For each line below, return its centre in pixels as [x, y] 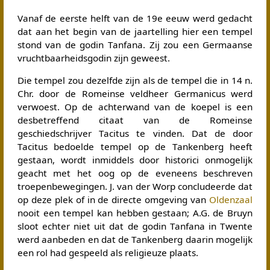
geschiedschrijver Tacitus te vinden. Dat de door [135, 133]
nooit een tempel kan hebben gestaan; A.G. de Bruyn [135, 212]
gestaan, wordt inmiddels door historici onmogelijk [135, 159]
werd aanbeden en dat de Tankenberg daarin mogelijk [135, 239]
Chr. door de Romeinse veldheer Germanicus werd [135, 93]
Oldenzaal [231, 199]
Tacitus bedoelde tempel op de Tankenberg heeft [135, 146]
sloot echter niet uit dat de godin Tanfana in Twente [135, 226]
